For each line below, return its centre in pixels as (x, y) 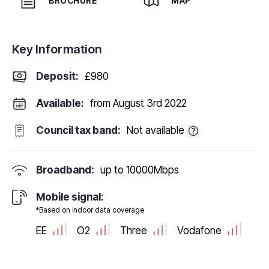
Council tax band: (78, 130)
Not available (156, 130)
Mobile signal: (70, 197)
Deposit (56, 76)
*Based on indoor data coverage (90, 210)
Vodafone (199, 230)
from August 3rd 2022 (138, 103)
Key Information (57, 49)
